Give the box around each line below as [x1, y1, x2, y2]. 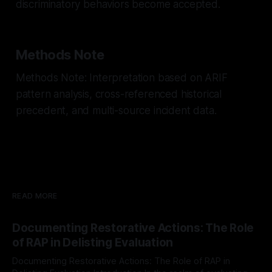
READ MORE [12, 191, 58, 200]
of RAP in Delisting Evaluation [12, 235, 174, 250]
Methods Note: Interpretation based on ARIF [15, 71, 228, 84]
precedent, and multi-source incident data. [15, 104, 217, 117]
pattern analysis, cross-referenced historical [15, 87, 222, 100]
